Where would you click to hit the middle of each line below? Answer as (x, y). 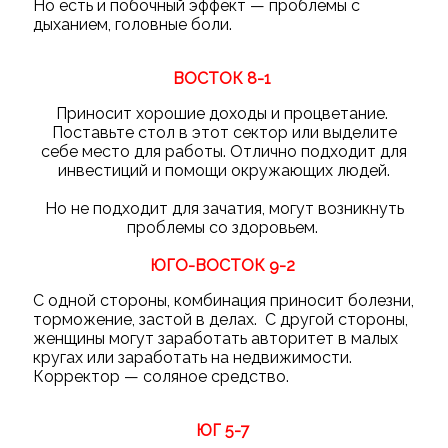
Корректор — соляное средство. (160, 376)
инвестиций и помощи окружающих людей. (224, 170)
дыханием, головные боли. (134, 24)
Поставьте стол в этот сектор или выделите (224, 132)
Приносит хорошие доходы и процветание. (224, 113)
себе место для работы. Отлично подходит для (224, 151)
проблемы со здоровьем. (224, 227)
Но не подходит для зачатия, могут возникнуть (224, 208)
